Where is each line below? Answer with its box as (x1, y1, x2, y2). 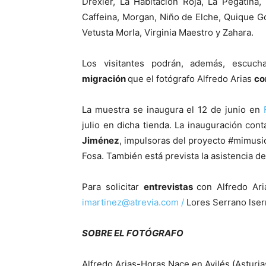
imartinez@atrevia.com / (82, 197, 184, 208)
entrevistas (143, 181, 197, 193)
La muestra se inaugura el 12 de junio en (82, 104, 264, 116)
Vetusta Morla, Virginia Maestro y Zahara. (82, 27, 254, 39)
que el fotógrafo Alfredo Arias (128, 73, 254, 85)
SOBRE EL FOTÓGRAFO (82, 227, 183, 239)
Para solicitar (82, 181, 144, 193)
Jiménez (82, 135, 119, 147)
